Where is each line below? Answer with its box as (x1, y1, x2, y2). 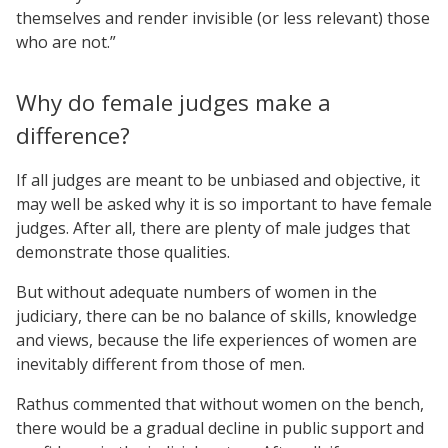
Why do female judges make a (16, 86, 331, 118)
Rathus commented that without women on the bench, (16, 392, 424, 415)
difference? (16, 119, 130, 151)
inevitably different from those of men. (16, 352, 305, 375)
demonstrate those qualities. (16, 240, 230, 263)
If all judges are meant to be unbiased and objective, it (16, 168, 420, 191)
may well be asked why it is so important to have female (16, 192, 432, 215)
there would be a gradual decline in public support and (16, 416, 424, 439)
